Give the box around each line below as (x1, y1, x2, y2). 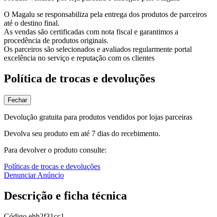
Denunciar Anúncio (4, 171, 64, 180)
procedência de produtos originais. (4, 36, 108, 45)
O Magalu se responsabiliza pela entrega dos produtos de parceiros (4, 10, 207, 19)
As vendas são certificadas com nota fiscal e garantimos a (4, 28, 178, 36)
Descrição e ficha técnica (4, 189, 127, 202)
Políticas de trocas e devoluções (4, 162, 100, 171)
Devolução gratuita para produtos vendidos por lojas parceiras (4, 113, 192, 122)
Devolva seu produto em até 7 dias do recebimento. (4, 129, 160, 138)
